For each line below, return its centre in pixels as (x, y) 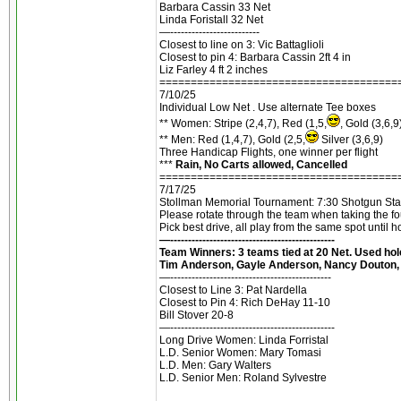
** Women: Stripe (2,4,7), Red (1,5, (243, 124)
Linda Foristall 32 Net (211, 20)
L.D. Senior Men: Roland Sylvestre (243, 378)
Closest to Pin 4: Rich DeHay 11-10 (245, 303)
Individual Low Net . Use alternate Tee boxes (268, 107)
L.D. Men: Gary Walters (215, 365)
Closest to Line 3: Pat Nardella (233, 290)
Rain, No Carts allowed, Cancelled (261, 165)
